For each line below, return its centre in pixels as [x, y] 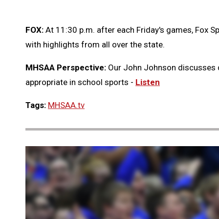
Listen [148, 82]
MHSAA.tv [66, 105]
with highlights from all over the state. [95, 45]
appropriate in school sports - [79, 82]
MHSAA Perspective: [67, 68]
